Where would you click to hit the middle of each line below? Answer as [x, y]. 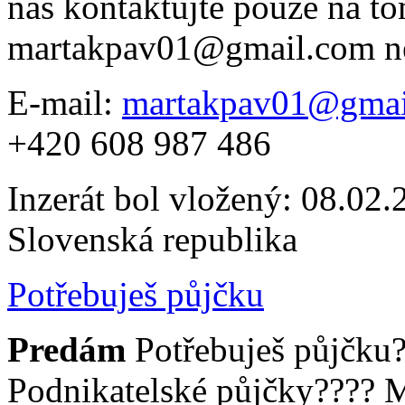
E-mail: [65, 102]
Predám [71, 349]
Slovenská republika [152, 239]
